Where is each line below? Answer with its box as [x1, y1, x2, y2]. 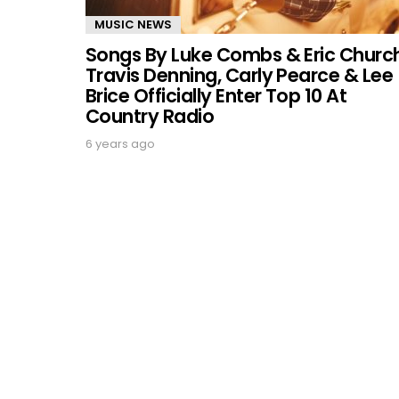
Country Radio [85, 103, 215, 129]
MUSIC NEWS [94, 16, 172, 33]
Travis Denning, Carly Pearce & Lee [85, 62, 394, 88]
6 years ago [85, 135, 155, 152]
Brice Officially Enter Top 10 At [85, 83, 347, 109]
